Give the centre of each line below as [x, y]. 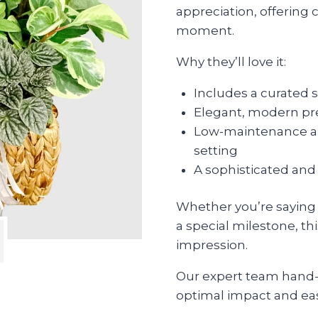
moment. [205, 30]
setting [216, 150]
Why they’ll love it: [231, 61]
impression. [212, 245]
